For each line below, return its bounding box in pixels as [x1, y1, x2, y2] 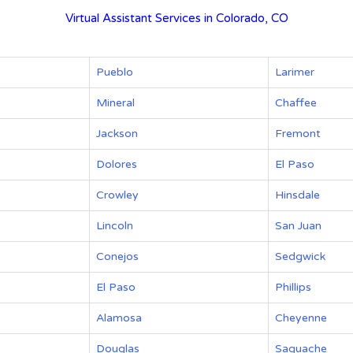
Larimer [275, 65, 314, 79]
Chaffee [275, 96, 317, 110]
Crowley [96, 188, 139, 202]
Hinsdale [275, 188, 320, 202]
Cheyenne [275, 311, 327, 325]
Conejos [96, 250, 139, 263]
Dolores [96, 158, 137, 171]
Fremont [275, 127, 321, 140]
